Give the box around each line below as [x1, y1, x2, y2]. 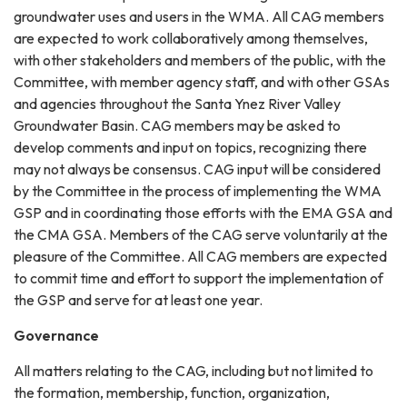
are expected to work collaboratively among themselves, [14, 29, 368, 48]
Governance [14, 326, 99, 345]
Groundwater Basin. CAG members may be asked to [14, 116, 341, 135]
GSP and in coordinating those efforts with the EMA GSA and [14, 203, 392, 223]
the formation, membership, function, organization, [14, 383, 330, 402]
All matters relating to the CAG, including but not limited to [14, 362, 373, 381]
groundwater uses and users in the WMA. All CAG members [14, 7, 384, 26]
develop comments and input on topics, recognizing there [14, 138, 367, 157]
